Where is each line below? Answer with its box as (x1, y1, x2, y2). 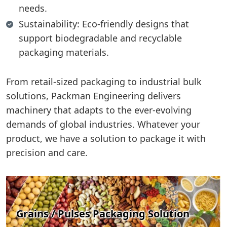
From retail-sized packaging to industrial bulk (6, 75, 202, 88)
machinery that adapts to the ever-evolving (6, 104, 192, 116)
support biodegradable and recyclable (19, 32, 182, 44)
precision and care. (6, 146, 88, 159)
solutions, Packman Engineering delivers (6, 90, 181, 102)
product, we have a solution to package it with (6, 132, 206, 144)
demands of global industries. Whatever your (6, 118, 200, 130)
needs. (19, 2, 47, 14)
